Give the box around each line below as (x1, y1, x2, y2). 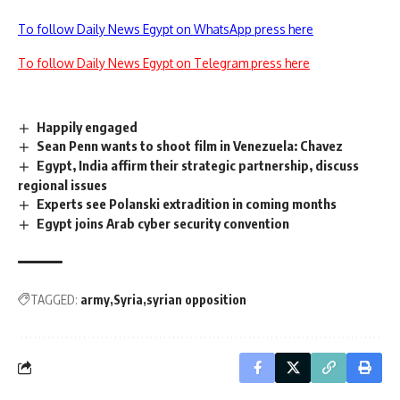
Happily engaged (37, 118, 138, 135)
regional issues (18, 177, 107, 194)
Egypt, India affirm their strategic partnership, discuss (37, 157, 360, 174)
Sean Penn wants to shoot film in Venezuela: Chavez (37, 137, 344, 154)
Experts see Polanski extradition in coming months (37, 196, 337, 212)
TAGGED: (30, 291, 78, 307)
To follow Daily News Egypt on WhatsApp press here (18, 21, 313, 37)
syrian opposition (146, 291, 246, 307)
